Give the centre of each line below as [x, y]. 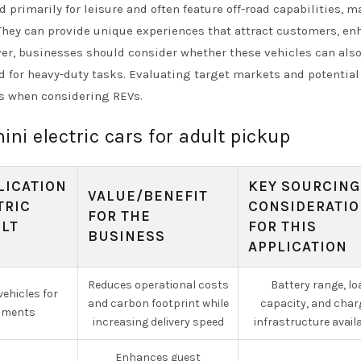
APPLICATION [298, 247]
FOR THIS [282, 226]
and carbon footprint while [158, 303]
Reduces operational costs [158, 285]
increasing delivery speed [158, 322]
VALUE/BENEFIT [148, 196]
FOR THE [119, 216]
